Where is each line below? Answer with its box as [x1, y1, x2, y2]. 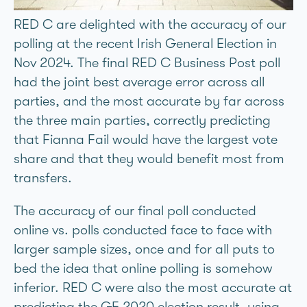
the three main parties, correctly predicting [14, 112, 271, 128]
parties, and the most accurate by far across [14, 93, 284, 109]
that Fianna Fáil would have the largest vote [14, 132, 278, 147]
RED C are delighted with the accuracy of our [14, 16, 286, 32]
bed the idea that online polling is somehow [14, 260, 273, 276]
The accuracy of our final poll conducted [14, 203, 256, 219]
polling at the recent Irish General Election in [14, 36, 277, 51]
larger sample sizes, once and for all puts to [14, 241, 275, 257]
